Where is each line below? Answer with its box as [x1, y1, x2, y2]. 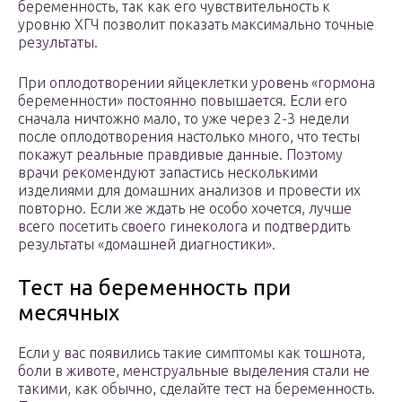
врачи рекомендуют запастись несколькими [18, 163, 318, 180]
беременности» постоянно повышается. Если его [18, 92, 347, 109]
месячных [18, 300, 119, 325]
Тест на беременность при [18, 275, 291, 300]
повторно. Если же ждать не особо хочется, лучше [18, 199, 352, 216]
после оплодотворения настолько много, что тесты [18, 127, 360, 144]
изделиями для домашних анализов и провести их [18, 181, 361, 198]
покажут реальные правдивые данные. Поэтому [18, 145, 343, 162]
